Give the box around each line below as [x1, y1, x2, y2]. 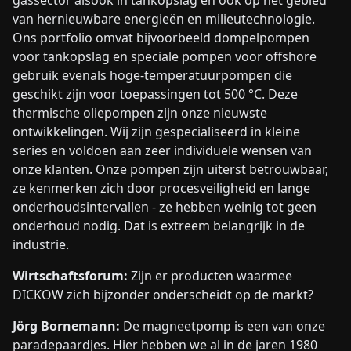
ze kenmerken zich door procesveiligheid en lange [13, 179, 310, 197]
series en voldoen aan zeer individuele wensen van [13, 142, 312, 160]
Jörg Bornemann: [13, 317, 123, 335]
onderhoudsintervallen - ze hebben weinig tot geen [13, 198, 317, 216]
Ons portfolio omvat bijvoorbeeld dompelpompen [13, 29, 309, 47]
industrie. [13, 236, 69, 254]
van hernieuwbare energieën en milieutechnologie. [13, 10, 315, 28]
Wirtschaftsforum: [13, 267, 128, 285]
